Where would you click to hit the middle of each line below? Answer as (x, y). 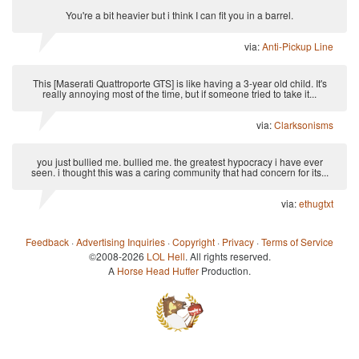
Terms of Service (297, 242)
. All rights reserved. (228, 256)
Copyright (194, 242)
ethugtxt (316, 204)
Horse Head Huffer (158, 271)
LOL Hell (165, 256)
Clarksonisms (304, 125)
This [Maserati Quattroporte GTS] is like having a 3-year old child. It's (179, 83)
